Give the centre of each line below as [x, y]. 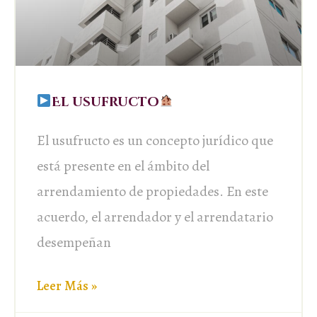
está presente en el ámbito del [123, 166]
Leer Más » [67, 286]
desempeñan [74, 242]
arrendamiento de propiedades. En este [152, 191]
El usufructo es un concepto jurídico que [155, 140]
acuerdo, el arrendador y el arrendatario [155, 217]
